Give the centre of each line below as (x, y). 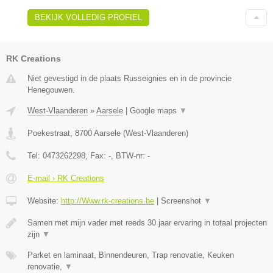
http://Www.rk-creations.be (108, 201)
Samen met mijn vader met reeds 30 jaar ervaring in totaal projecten (147, 223)
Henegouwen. (51, 90)
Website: (44, 201)
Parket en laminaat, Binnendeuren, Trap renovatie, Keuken (131, 255)
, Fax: (97, 156)
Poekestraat (49, 133)
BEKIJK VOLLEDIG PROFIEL (88, 18)
